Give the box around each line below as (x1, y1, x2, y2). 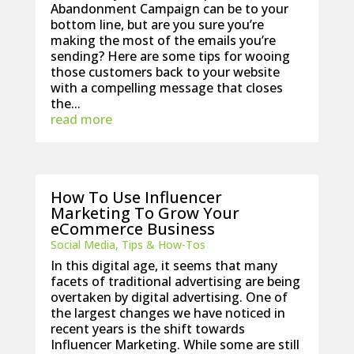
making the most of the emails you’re (50, 31, 276, 49)
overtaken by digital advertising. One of (50, 288, 288, 306)
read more (50, 110, 112, 128)
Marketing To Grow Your (50, 201, 239, 224)
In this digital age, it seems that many (50, 256, 277, 274)
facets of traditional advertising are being (50, 272, 300, 290)
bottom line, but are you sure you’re (50, 15, 264, 33)
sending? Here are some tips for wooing (50, 47, 290, 65)
